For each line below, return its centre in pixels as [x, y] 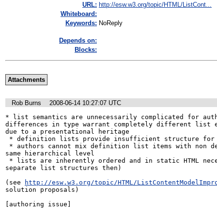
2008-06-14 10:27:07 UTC [85, 103]
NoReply [111, 23]
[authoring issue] [38, 204]
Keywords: [81, 23]
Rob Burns [26, 103]
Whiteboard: [79, 14]
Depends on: [78, 41]
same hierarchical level [52, 153]
